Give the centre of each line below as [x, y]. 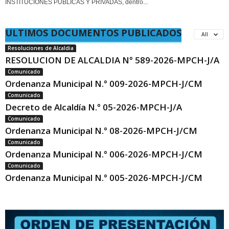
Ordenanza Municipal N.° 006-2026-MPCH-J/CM [104, 154]
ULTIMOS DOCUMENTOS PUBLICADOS [93, 33]
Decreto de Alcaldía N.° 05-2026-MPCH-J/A [94, 107]
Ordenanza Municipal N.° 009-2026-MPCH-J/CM [104, 84]
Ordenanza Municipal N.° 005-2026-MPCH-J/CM [104, 178]
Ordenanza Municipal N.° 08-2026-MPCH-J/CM [101, 131]
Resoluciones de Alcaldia [41, 48]
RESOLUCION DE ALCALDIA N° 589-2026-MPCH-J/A [112, 60]
